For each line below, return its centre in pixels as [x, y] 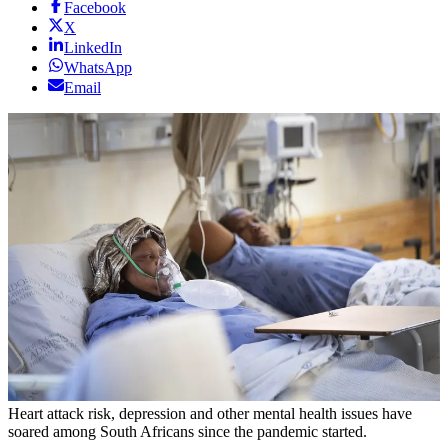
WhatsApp [98, 68]
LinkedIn [93, 48]
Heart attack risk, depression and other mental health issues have [210, 414]
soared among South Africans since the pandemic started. [187, 432]
